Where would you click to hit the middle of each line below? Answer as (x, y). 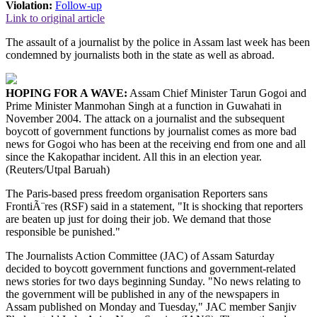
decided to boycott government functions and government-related (151, 268)
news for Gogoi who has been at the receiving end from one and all (156, 144)
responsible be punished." (63, 231)
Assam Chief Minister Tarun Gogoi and (217, 93)
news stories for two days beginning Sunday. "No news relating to (153, 281)
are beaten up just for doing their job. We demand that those (138, 219)
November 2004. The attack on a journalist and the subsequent (145, 118)
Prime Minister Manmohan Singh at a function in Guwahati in (144, 105)
